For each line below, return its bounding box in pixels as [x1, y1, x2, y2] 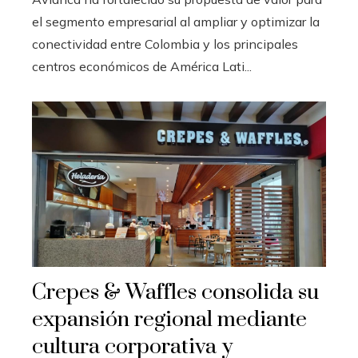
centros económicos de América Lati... [32, 58, 252, 74]
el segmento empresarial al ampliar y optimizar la [32, 13, 320, 30]
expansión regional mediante [32, 305, 307, 333]
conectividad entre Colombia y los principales [32, 35, 298, 52]
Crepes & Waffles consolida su [32, 278, 319, 306]
